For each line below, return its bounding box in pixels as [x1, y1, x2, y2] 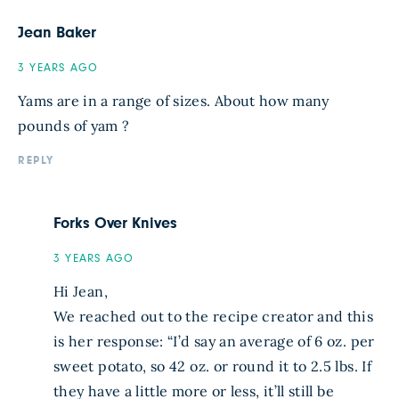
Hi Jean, [53, 282, 108, 301]
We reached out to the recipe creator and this [53, 307, 374, 326]
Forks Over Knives [53, 216, 177, 232]
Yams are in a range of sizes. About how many [18, 92, 330, 110]
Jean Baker [18, 25, 97, 42]
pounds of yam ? [18, 117, 130, 135]
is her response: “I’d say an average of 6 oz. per [53, 332, 375, 351]
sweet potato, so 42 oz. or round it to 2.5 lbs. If [53, 357, 371, 376]
